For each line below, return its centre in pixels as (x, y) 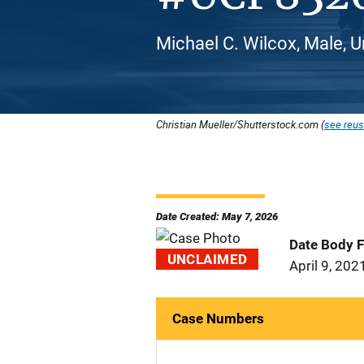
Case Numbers (218, 318)
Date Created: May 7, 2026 (217, 217)
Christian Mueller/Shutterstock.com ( (240, 124)
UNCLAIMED (207, 259)
